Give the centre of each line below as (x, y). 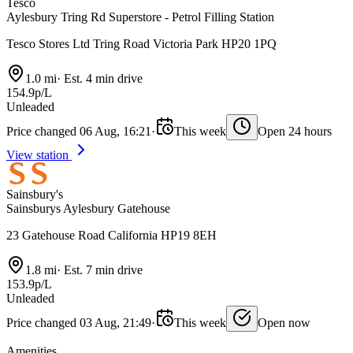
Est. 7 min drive (102, 270)
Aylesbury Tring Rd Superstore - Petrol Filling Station (140, 17)
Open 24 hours (295, 132)
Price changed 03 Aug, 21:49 (79, 323)
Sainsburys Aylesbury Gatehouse (88, 209)
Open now (284, 323)
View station (39, 155)
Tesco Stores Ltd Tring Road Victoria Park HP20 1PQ (141, 44)
